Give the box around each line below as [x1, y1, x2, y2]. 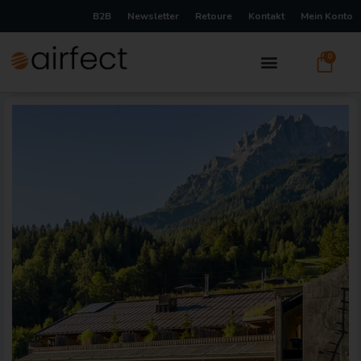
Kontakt [248, 10, 284, 23]
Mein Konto [301, 10, 353, 23]
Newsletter [127, 10, 179, 23]
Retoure [195, 10, 232, 23]
